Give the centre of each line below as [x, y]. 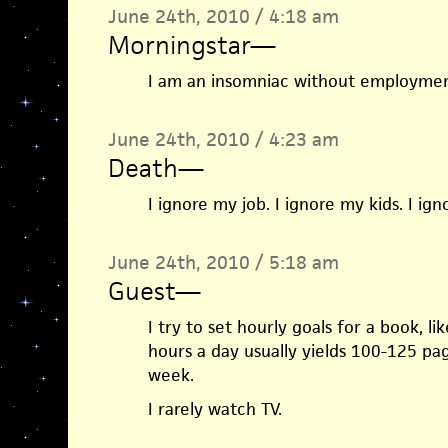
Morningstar [178, 45]
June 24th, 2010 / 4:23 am [223, 139]
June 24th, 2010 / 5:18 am [223, 262]
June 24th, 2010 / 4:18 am [223, 16]
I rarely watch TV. [214, 409]
